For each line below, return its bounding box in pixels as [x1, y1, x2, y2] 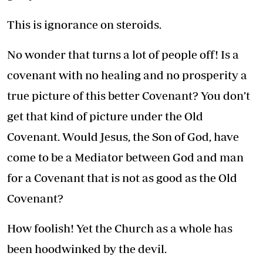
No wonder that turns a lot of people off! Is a [7, 47, 239, 61]
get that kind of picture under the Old [7, 109, 203, 123]
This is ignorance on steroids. [7, 17, 161, 31]
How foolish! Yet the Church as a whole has [7, 221, 232, 235]
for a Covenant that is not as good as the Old [7, 170, 237, 184]
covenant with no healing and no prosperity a [7, 68, 247, 82]
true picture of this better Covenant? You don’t [7, 88, 250, 102]
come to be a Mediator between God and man [7, 150, 244, 164]
